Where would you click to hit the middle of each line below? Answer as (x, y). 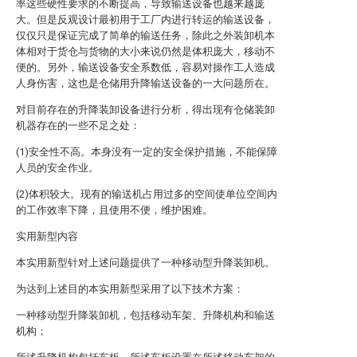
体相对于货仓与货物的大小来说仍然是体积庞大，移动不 (145, 51)
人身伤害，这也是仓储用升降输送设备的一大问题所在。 (145, 83)
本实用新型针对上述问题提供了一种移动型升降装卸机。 (145, 263)
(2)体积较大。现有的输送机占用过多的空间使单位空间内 (147, 194)
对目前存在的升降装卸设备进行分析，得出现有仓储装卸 (145, 110)
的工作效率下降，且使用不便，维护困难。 (114, 210)
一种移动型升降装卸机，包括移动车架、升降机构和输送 (145, 315)
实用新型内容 (47, 236)
